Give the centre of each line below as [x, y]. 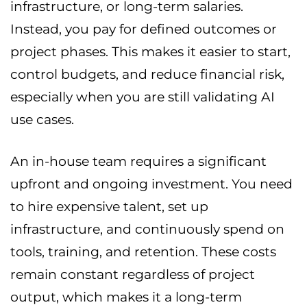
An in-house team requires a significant [138, 162]
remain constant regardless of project [133, 275]
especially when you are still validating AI [143, 97]
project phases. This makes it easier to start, [150, 52]
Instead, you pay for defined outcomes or [144, 29]
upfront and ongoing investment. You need [151, 184]
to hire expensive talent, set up [109, 207]
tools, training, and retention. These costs [143, 252]
